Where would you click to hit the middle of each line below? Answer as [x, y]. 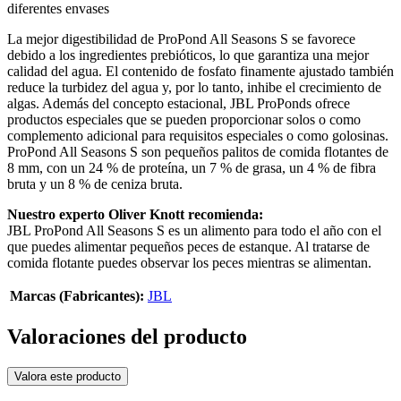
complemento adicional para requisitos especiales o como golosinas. [198, 136]
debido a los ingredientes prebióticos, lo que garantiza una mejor [188, 55]
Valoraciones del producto [127, 337]
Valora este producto [68, 377]
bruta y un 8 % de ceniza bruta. [95, 184]
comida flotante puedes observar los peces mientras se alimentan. [189, 263]
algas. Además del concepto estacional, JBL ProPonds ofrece [179, 104]
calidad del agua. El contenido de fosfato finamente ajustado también [200, 72]
